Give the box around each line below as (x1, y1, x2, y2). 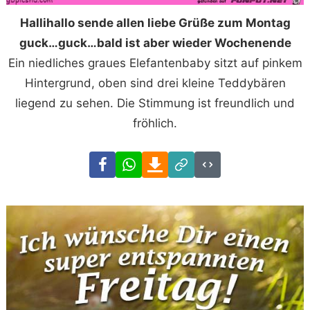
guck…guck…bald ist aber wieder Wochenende (19, 35, 291, 50)
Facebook (115, 153, 170, 167)
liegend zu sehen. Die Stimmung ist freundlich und (15, 95, 295, 110)
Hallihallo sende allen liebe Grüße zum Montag (19, 15, 291, 30)
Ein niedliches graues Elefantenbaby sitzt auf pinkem (8, 55, 302, 70)
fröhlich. (133, 116, 177, 130)
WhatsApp (141, 153, 199, 167)
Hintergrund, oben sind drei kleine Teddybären (24, 75, 286, 90)
